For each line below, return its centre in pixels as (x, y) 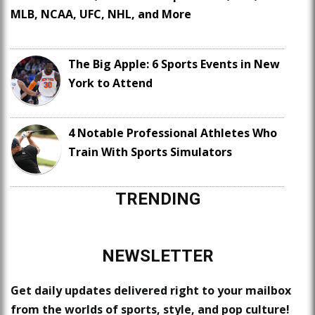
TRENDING (157, 199)
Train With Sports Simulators (150, 152)
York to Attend (110, 83)
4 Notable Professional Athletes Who (173, 133)
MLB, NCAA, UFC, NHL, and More (101, 14)
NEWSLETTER (157, 256)
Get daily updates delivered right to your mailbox (151, 291)
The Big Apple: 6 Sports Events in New (174, 64)
